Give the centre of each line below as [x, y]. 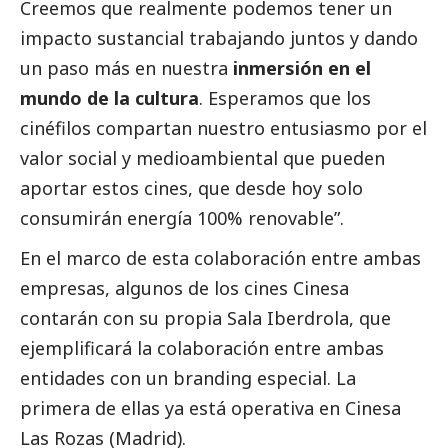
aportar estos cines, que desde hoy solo [191, 187]
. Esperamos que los [285, 97]
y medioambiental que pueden [251, 157]
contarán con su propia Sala [143, 317]
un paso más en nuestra [124, 67]
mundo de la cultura [109, 97]
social [92, 157]
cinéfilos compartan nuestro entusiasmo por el [223, 127]
